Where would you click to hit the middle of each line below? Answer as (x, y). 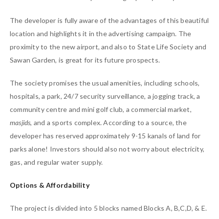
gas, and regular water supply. (56, 162)
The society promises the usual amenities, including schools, (105, 83)
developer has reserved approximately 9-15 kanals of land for (105, 136)
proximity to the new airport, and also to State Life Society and (108, 47)
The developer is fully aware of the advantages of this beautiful (109, 21)
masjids (20, 123)
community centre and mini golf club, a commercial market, (101, 109)
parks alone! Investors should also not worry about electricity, (107, 149)
